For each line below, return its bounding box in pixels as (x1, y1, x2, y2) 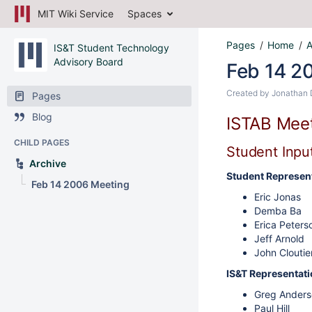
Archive (29, 157, 66, 169)
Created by (226, 88, 272, 98)
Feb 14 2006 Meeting (31, 178, 130, 190)
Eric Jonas (254, 191, 301, 203)
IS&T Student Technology (54, 42, 169, 54)
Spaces (127, 8, 162, 19)
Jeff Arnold (254, 233, 304, 244)
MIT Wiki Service (38, 8, 114, 19)
